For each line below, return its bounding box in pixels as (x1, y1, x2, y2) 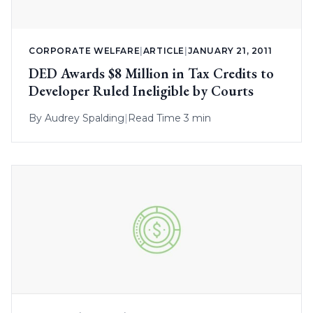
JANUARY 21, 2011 (187, 45, 272, 57)
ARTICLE (143, 45, 185, 57)
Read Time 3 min (128, 112, 211, 125)
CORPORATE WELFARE (29, 45, 140, 57)
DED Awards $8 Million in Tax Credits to (29, 64, 274, 83)
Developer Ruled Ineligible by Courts (29, 82, 254, 101)
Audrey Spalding (45, 112, 124, 125)
